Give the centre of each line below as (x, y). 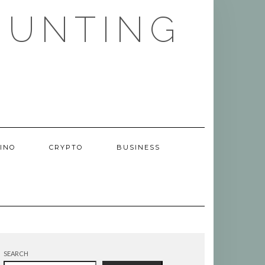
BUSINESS (138, 147)
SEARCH (16, 253)
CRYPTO (66, 147)
